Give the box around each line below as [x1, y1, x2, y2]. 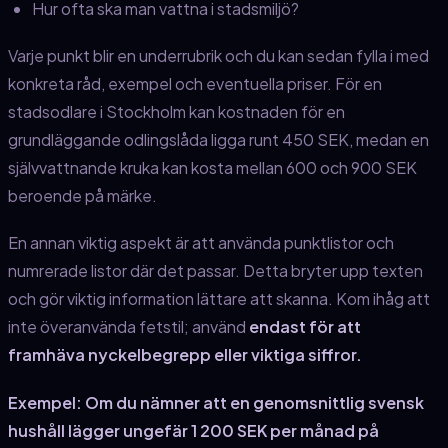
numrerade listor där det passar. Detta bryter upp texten [8, 260, 423, 282]
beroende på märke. [8, 185, 157, 207]
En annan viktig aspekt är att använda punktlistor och [8, 232, 394, 254]
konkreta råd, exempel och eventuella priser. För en [8, 73, 382, 95]
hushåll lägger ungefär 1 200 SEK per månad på [8, 419, 379, 441]
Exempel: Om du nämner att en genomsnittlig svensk [8, 391, 424, 413]
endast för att [249, 316, 361, 338]
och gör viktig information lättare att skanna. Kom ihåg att [8, 288, 430, 310]
